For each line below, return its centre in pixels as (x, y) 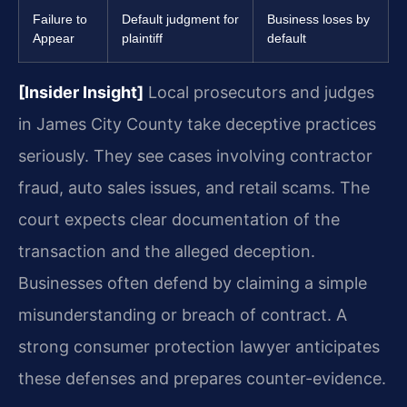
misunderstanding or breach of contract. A (183, 314)
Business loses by (318, 19)
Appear (54, 38)
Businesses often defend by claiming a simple (193, 283)
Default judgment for (180, 19)
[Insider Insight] (81, 92)
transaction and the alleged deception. (167, 251)
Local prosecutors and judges (259, 92)
